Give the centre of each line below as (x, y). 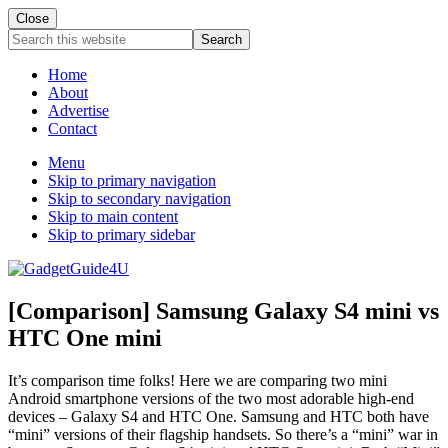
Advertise (78, 110)
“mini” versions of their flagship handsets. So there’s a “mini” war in (223, 434)
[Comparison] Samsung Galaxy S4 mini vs (223, 310)
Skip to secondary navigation (139, 198)
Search (28, 36)
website (31, 72)
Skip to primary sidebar (121, 234)
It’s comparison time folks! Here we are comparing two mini (197, 380)
